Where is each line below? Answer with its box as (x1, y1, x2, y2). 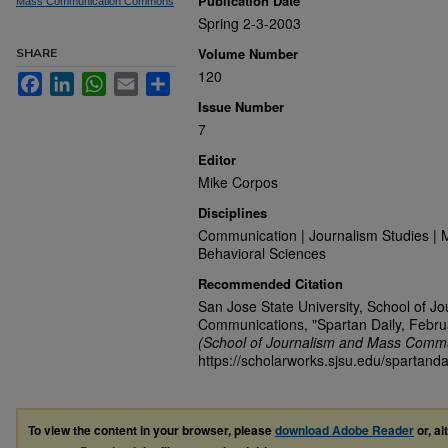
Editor (198, 150, 236, 169)
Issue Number (198, 97, 284, 116)
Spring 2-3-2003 (198, 13, 301, 33)
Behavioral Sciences (198, 243, 326, 263)
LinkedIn (74, 72, 128, 88)
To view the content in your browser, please (28, 421, 275, 439)
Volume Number (198, 44, 298, 63)
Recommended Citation (198, 274, 343, 293)
